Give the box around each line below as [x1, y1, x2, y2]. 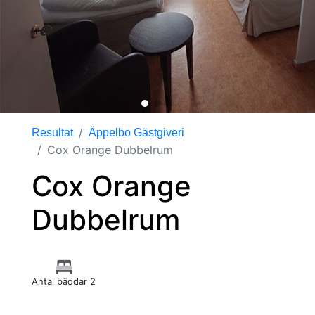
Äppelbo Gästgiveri [89, 127, 184, 139]
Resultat [32, 127, 73, 139]
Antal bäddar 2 [32, 276, 96, 287]
